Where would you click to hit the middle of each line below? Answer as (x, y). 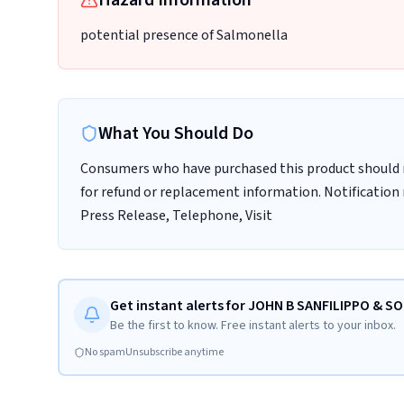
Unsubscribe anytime (174, 352)
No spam (105, 352)
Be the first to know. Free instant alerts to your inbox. (253, 326)
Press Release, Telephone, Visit (176, 216)
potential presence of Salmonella (184, 35)
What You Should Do (176, 133)
